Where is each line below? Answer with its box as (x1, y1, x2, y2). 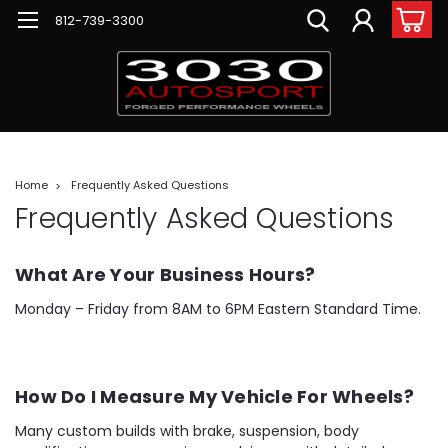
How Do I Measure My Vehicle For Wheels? (15, 383, 414, 409)
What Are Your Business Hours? (15, 261, 316, 287)
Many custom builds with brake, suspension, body (15, 420, 359, 441)
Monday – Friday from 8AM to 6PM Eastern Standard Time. (15, 298, 421, 319)
